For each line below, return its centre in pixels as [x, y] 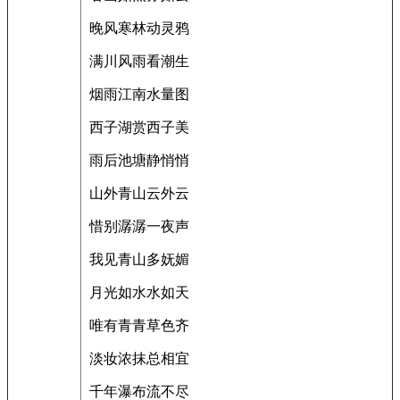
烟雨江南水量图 [137, 94]
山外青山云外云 [137, 193]
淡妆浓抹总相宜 [137, 358]
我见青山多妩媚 [137, 259]
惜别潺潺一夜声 [137, 226]
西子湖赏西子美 [137, 127]
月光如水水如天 [137, 292]
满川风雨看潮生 [137, 61]
